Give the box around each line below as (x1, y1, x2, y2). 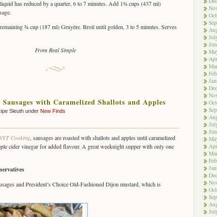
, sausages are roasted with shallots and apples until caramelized (30, 134, 175, 142)
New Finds (40, 108, 65, 114)
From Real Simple (34, 46, 76, 54)
